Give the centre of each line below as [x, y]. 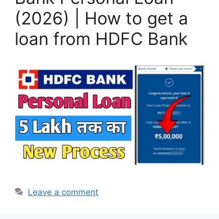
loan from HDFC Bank [101, 39]
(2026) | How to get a [101, 18]
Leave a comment [63, 192]
